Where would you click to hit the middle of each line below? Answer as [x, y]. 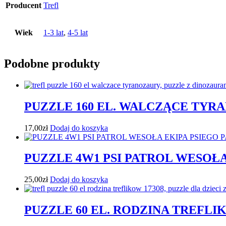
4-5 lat [78, 32]
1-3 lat [53, 32]
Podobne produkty [52, 63]
